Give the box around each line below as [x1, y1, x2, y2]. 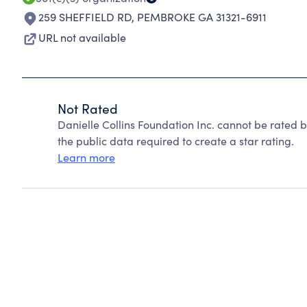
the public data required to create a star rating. [58, 134, 294, 148]
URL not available [38, 30, 126, 45]
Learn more [58, 150, 115, 164]
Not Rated [58, 99, 118, 117]
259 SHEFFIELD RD [38, 10, 132, 24]
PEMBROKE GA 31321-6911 [137, 10, 267, 24]
